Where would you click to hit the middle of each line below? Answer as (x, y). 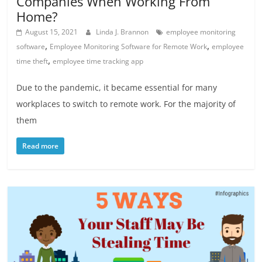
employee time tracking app (98, 61)
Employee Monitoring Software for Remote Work (129, 46)
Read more (41, 146)
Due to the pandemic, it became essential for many (117, 87)
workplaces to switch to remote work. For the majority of (126, 104)
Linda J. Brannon (123, 32)
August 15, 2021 (52, 32)
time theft (32, 61)
